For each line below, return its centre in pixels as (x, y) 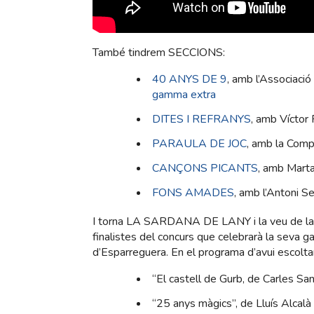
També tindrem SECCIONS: (159, 52)
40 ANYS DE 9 (190, 79)
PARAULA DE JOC (199, 143)
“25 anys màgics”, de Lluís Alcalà (232, 303)
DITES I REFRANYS (202, 119)
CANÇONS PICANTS (205, 168)
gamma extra (184, 94)
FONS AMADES (193, 192)
